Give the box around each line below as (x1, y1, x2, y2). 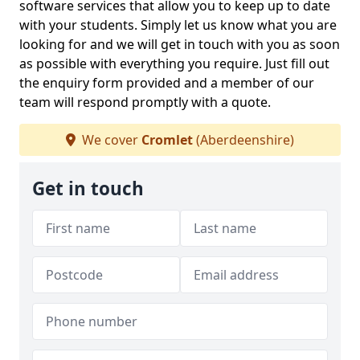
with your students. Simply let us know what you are (19, 16, 337, 34)
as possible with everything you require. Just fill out (19, 55, 329, 72)
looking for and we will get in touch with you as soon (19, 35, 340, 53)
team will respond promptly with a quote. (19, 93, 271, 111)
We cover (79, 131, 141, 149)
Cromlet (141, 131, 193, 149)
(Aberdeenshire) (193, 131, 294, 149)
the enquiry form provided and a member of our (19, 74, 314, 92)
